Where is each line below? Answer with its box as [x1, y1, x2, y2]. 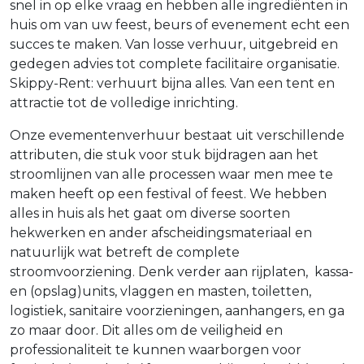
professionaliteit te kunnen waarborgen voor [10, 341, 301, 357]
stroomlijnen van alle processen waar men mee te [10, 166, 333, 182]
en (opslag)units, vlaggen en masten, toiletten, [10, 283, 311, 299]
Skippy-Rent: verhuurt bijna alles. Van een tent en [10, 75, 335, 91]
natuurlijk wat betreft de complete [10, 244, 240, 260]
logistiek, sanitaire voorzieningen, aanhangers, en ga [10, 302, 344, 318]
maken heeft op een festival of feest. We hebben [10, 185, 327, 201]
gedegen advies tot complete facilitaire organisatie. [10, 55, 340, 71]
